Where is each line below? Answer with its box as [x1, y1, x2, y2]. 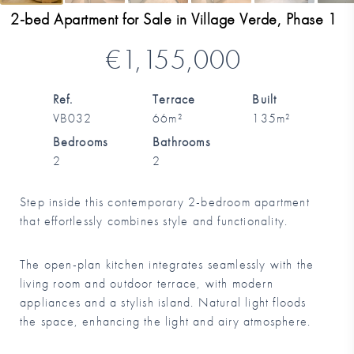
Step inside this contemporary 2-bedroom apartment [20, 194, 310, 211]
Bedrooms [52, 134, 108, 151]
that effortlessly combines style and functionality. [20, 213, 288, 230]
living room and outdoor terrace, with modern [20, 275, 273, 292]
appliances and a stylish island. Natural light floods [20, 294, 307, 311]
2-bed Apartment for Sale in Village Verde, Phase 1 [10, 9, 337, 30]
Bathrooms [152, 134, 210, 151]
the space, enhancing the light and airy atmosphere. [20, 313, 311, 330]
